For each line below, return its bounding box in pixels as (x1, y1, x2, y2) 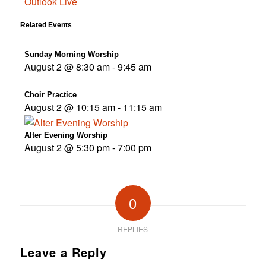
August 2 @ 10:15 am (24, 100, 115, 115)
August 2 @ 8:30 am (24, 60, 110, 74)
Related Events (20, 21, 72, 30)
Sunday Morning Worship (24, 50, 119, 59)
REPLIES (118, 224, 148, 235)
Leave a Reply (20, 243, 107, 261)
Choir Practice (24, 90, 77, 100)
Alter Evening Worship (24, 131, 107, 140)
